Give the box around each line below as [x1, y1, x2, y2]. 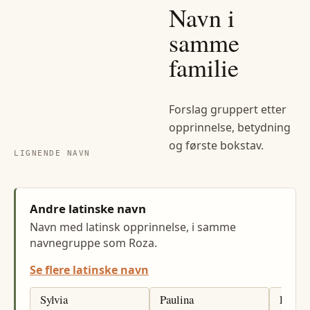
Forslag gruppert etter [169, 101, 286, 117]
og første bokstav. [169, 137, 264, 153]
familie [169, 50, 239, 84]
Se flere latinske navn [30, 262, 149, 278]
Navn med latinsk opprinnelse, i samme [30, 219, 236, 235]
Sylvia [39, 291, 68, 308]
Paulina [159, 291, 194, 308]
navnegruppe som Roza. [30, 235, 157, 251]
